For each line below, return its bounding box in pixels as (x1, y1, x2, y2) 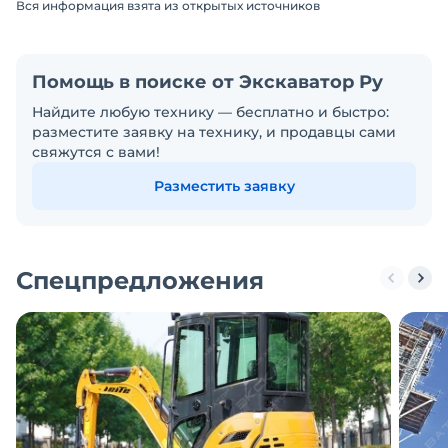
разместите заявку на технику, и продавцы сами (32, 123, 396, 141)
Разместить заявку (153, 177, 295, 195)
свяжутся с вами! (32, 143, 160, 161)
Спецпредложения (16, 266, 264, 295)
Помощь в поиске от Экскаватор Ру (32, 71, 383, 93)
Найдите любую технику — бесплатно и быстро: (32, 103, 389, 121)
